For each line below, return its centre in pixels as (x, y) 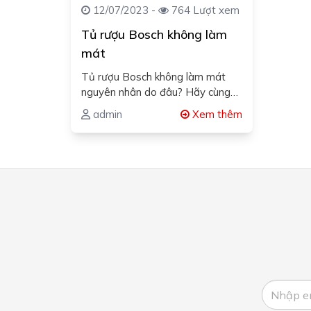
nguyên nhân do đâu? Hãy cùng (156, 92)
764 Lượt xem (204, 10)
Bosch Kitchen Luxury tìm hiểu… (156, 108)
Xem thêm (216, 115)
